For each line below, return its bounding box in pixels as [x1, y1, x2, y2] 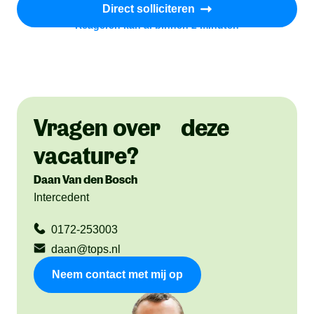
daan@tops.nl [51, 243, 121, 255]
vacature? [34, 142, 139, 170]
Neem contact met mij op [52, 268, 183, 280]
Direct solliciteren [102, 3, 195, 15]
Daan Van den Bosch [34, 172, 137, 186]
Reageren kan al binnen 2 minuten [75, 20, 239, 31]
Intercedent [34, 191, 89, 203]
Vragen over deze [34, 114, 229, 142]
